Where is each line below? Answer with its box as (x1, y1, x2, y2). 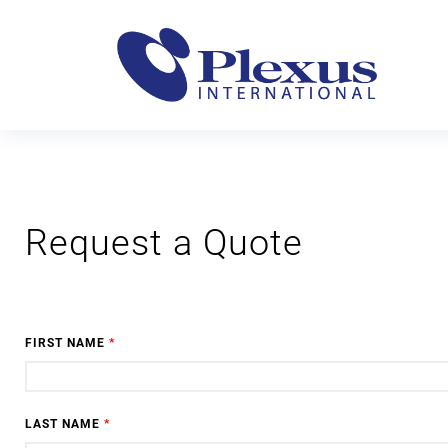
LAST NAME (25, 417, 104, 431)
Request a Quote (25, 222, 303, 264)
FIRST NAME (25, 336, 109, 350)
